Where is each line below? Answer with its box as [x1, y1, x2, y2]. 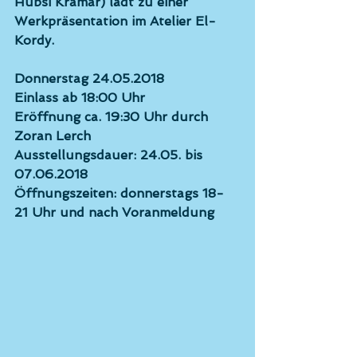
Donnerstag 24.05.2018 [14, 71, 168, 86]
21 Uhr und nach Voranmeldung [14, 205, 214, 220]
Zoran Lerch [14, 128, 95, 143]
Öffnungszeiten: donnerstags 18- [14, 186, 224, 201]
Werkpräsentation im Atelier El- [14, 14, 216, 29]
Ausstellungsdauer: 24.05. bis [14, 147, 206, 163]
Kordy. [14, 33, 58, 48]
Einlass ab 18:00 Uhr [14, 90, 149, 105]
